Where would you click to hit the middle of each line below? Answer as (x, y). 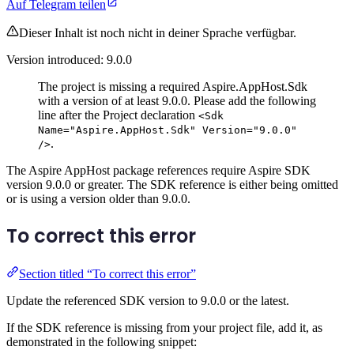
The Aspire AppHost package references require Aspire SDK (158, 171)
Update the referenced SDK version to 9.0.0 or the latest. (148, 300)
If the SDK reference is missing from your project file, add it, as (164, 327)
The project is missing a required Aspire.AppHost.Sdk (173, 87)
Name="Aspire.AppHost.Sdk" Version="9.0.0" (168, 130)
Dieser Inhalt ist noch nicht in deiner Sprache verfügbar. (158, 33)
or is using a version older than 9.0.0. (98, 199)
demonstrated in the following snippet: (102, 341)
